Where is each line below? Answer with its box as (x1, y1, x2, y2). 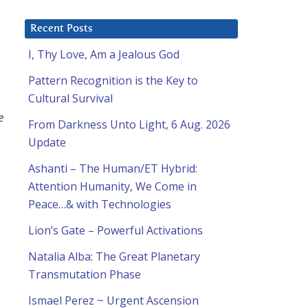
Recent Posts (30, 23, 93, 34)
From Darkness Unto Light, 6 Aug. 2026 (28, 117, 230, 133)
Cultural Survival (28, 91, 113, 107)
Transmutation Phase (28, 267, 141, 283)
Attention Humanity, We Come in (28, 179, 197, 195)
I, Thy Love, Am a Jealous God (28, 47, 179, 63)
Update (28, 135, 66, 151)
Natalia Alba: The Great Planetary (28, 249, 200, 265)
